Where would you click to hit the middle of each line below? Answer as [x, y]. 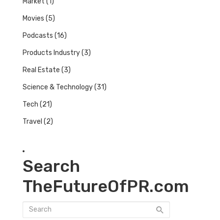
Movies [33, 18]
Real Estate [41, 70]
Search [51, 166]
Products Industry [51, 53]
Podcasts [38, 35]
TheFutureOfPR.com [106, 186]
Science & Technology [58, 87]
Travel [32, 121]
